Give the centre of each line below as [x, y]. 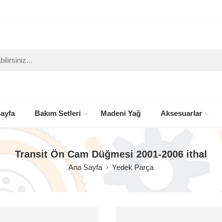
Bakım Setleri [58, 114]
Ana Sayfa [85, 167]
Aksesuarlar [181, 114]
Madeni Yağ [121, 114]
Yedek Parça [133, 167]
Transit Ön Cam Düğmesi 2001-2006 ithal [111, 154]
